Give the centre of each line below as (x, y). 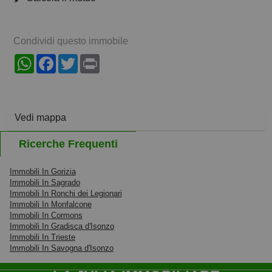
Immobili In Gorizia (42, 172)
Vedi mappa (40, 118)
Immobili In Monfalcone (50, 205)
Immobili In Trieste (42, 237)
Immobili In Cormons (46, 216)
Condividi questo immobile (71, 41)
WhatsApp (56, 59)
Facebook (77, 59)
